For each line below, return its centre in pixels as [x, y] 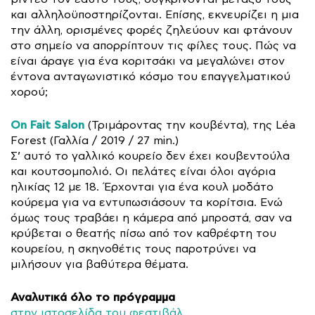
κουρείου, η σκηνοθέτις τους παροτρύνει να [133, 249]
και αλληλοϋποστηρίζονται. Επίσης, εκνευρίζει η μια [155, 15]
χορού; [29, 92]
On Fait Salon [47, 125]
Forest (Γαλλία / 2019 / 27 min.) [95, 141]
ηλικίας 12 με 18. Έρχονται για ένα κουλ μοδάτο [142, 187]
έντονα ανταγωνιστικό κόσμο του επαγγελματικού [150, 77]
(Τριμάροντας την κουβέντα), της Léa [190, 125]
